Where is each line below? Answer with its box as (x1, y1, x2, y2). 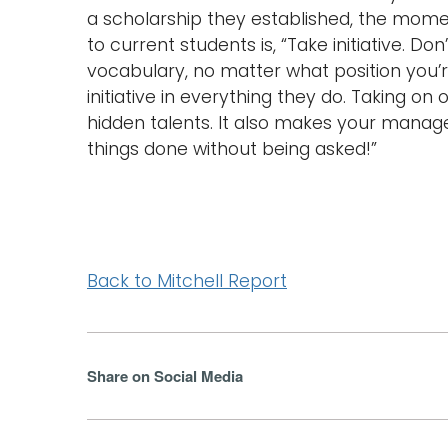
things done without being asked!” (87, 137, 377, 161)
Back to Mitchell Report (87, 269, 287, 293)
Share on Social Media (87, 365, 243, 387)
